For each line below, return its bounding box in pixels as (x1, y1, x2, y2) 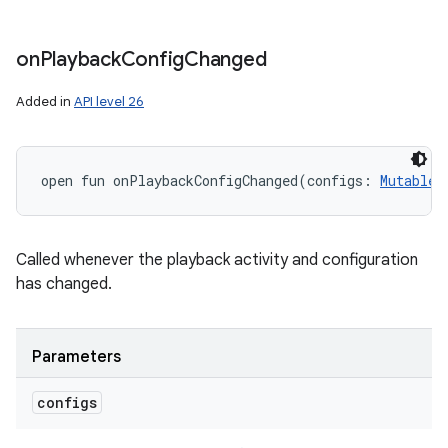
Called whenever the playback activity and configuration (16, 250, 418, 270)
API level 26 (74, 93, 144, 110)
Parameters (32, 347, 121, 367)
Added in (16, 93, 74, 110)
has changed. (16, 274, 112, 294)
